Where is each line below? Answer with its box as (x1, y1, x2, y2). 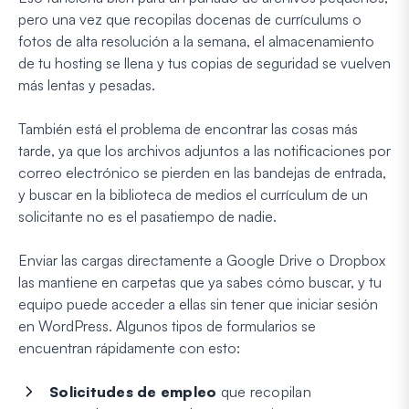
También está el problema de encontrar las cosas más (18, 119, 358, 138)
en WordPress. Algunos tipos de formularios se (18, 316, 316, 335)
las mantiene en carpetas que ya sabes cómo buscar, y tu (18, 272, 382, 291)
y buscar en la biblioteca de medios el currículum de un (18, 184, 368, 204)
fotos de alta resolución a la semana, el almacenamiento (18, 31, 374, 50)
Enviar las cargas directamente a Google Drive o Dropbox (18, 250, 385, 269)
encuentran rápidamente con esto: (18, 338, 240, 357)
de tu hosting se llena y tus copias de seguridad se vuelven (18, 53, 391, 72)
